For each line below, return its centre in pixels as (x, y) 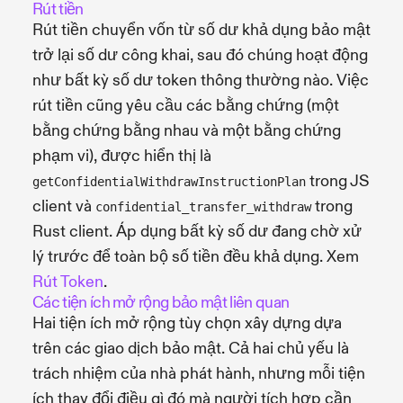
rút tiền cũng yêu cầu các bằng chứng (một (186, 105)
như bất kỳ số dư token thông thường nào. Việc (201, 80)
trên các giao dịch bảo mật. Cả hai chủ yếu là (191, 348)
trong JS (337, 181)
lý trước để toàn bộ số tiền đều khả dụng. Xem (196, 256)
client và (64, 206)
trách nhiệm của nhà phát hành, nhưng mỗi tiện (199, 373)
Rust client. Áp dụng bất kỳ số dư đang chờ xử (197, 231)
